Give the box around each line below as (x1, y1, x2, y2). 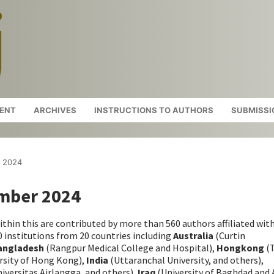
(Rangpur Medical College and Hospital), (44, 242, 217, 254)
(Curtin (213, 229, 245, 242)
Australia (173, 229, 213, 242)
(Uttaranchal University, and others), (108, 254, 264, 267)
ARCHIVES (34, 105, 76, 115)
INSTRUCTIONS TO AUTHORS (94, 105, 213, 115)
